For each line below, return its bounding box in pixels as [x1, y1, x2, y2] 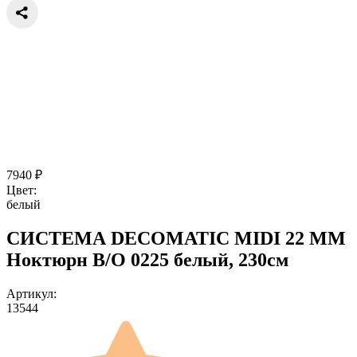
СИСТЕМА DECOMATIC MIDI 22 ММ [6, 227, 346, 249]
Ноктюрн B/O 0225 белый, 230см [6, 249, 288, 270]
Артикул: [6, 286, 57, 300]
